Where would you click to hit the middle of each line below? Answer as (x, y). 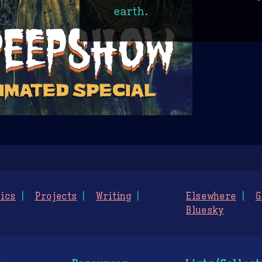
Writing (114, 196)
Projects (56, 196)
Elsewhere (211, 196)
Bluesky (205, 210)
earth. (131, 11)
